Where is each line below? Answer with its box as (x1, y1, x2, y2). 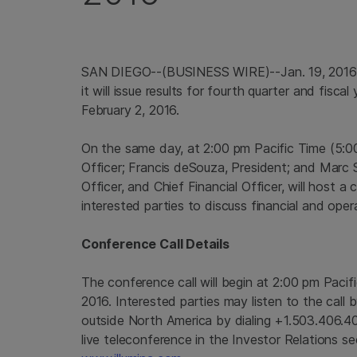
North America (127, 312, 213, 328)
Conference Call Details (81, 236, 229, 252)
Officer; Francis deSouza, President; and (81, 159, 320, 175)
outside (81, 312, 128, 328)
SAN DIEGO (81, 64, 151, 80)
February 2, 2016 (81, 102, 177, 118)
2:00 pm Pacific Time (203, 140, 326, 156)
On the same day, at (81, 140, 204, 156)
